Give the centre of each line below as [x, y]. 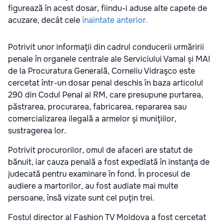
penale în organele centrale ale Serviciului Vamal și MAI [109, 59]
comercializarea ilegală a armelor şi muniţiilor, [92, 118]
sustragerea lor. [37, 130]
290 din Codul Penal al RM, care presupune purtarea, [106, 95]
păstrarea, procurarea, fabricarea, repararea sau [97, 107]
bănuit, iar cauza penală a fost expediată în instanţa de [109, 162]
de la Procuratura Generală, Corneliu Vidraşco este [102, 71]
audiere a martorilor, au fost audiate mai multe [93, 186]
